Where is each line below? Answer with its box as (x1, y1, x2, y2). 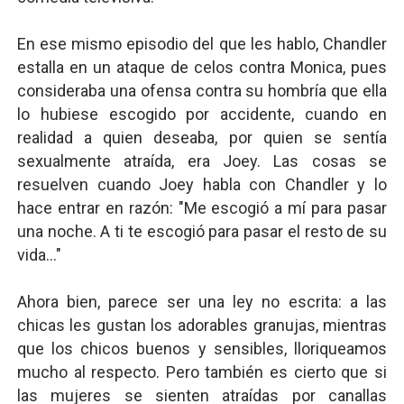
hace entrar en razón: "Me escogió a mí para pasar (16, 198, 388, 217)
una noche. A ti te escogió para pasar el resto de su (16, 222, 388, 241)
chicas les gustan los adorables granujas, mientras (16, 316, 388, 335)
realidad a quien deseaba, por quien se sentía (16, 128, 388, 147)
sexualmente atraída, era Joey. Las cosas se (16, 151, 388, 170)
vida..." (16, 245, 61, 264)
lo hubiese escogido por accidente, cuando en (16, 105, 388, 124)
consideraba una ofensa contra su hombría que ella (16, 81, 388, 100)
